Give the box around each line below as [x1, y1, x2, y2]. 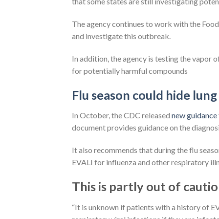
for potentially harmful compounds [72, 66, 188, 75]
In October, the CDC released [72, 110, 172, 120]
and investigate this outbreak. [72, 31, 171, 41]
